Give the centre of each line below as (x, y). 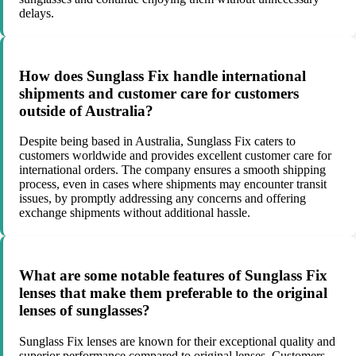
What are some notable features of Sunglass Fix (173, 276)
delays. (37, 13)
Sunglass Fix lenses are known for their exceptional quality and (177, 341)
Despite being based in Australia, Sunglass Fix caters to (157, 141)
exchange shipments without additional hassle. (135, 213)
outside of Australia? (86, 110)
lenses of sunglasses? (85, 311)
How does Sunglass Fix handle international (163, 75)
